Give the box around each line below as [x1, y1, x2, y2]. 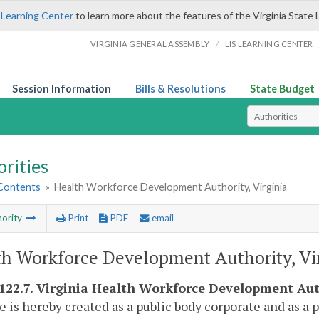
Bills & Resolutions [135, 83, 226, 95]
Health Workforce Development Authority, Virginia [54, 181, 288, 194]
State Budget [250, 83, 315, 95]
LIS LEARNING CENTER [224, 39, 313, 48]
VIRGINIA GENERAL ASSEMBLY [90, 39, 210, 48]
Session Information [12, 83, 111, 95]
